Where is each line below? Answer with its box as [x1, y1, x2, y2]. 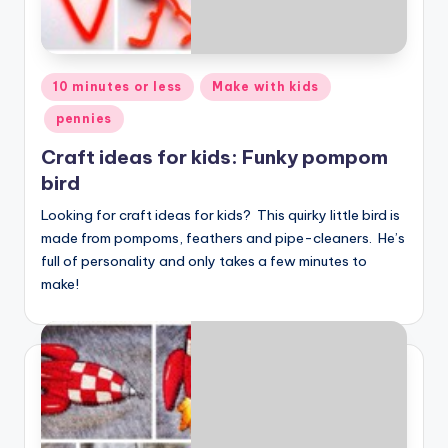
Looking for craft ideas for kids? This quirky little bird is [41, 205, 400, 224]
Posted [40, 75, 86, 92]
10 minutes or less [53, 79, 182, 95]
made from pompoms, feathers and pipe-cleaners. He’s [41, 228, 405, 247]
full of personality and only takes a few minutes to [41, 251, 367, 270]
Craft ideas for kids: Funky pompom [41, 144, 388, 169]
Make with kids [211, 79, 320, 95]
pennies [56, 111, 113, 127]
